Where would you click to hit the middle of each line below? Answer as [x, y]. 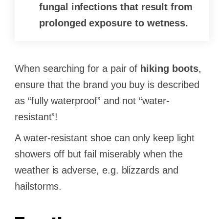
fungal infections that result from [116, 7]
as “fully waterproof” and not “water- [92, 101]
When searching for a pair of [78, 69]
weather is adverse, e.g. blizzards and [97, 170]
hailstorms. [38, 186]
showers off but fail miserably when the [99, 154]
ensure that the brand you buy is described [107, 85]
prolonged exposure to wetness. [114, 23]
